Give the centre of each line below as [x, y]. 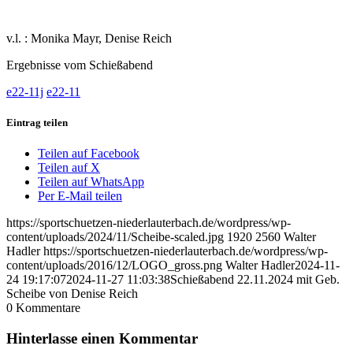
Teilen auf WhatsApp [91, 182]
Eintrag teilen [37, 122]
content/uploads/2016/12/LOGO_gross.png [114, 266]
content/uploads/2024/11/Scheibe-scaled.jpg [115, 237]
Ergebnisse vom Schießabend [80, 65]
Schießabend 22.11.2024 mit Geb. [255, 280]
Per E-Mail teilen [80, 196]
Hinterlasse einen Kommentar [102, 338]
